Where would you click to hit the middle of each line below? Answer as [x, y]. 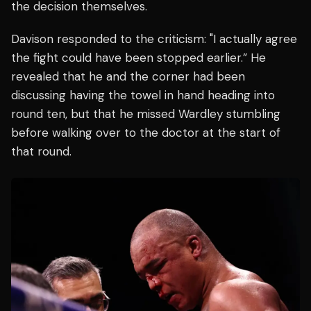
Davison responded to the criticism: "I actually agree [154, 39]
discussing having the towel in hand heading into [143, 95]
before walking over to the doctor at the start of [146, 132]
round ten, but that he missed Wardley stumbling [146, 114]
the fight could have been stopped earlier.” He [138, 57]
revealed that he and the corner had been [128, 76]
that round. [41, 151]
